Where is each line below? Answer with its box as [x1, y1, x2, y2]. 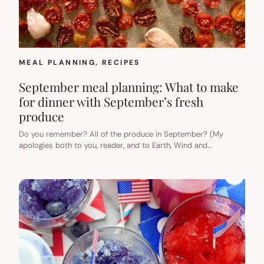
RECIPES [102, 57, 140, 67]
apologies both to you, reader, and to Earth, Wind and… [19, 140, 212, 151]
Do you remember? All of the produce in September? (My [19, 129, 223, 140]
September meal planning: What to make [19, 78, 239, 95]
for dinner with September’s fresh [19, 93, 203, 110]
